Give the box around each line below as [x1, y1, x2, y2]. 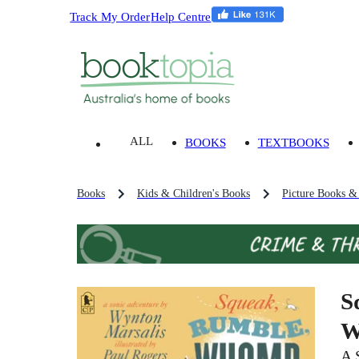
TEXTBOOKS [257, 135, 329, 150]
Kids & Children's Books [137, 188, 250, 200]
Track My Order [70, 9, 151, 23]
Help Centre [151, 9, 212, 23]
